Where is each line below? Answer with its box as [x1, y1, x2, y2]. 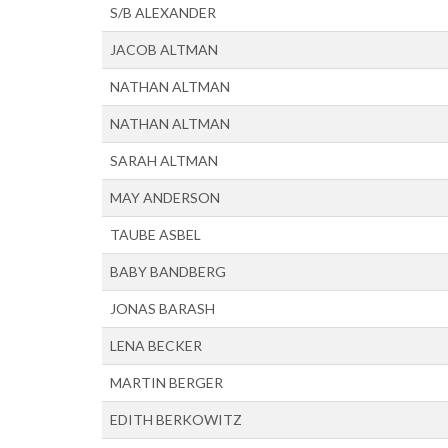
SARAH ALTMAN [110, 152, 218, 169]
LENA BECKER [110, 337, 202, 354]
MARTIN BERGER [110, 374, 223, 391]
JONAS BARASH [110, 300, 215, 317]
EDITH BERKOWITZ [110, 411, 242, 428]
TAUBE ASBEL [110, 226, 201, 243]
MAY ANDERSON [110, 189, 220, 206]
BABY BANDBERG [110, 263, 226, 280]
